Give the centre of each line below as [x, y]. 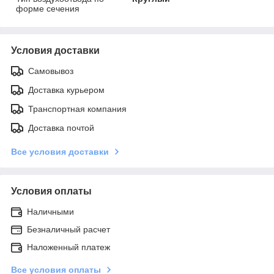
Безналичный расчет [68, 229]
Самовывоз [51, 71]
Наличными [50, 211]
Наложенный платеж [68, 247]
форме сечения [48, 8]
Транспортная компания [77, 109]
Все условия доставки [60, 151]
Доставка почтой [61, 128]
